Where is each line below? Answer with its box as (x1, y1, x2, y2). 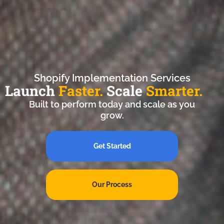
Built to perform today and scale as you (29, 99, 195, 110)
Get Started (93, 142, 131, 150)
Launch (5, 81, 58, 100)
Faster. (58, 81, 103, 100)
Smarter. (146, 81, 202, 100)
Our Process (92, 180, 132, 189)
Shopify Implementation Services (33, 72, 190, 84)
